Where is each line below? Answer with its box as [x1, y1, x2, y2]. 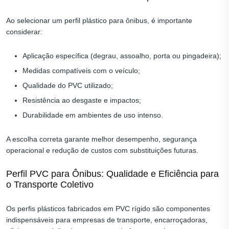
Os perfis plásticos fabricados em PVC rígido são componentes [6, 204, 210, 213]
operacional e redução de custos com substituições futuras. [6, 146, 198, 155]
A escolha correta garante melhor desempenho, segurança [6, 135, 197, 144]
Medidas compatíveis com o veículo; [22, 66, 140, 75]
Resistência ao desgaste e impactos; [22, 96, 141, 105]
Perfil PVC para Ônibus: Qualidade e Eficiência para [6, 169, 219, 179]
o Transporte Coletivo [6, 179, 94, 190]
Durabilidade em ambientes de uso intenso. [22, 111, 163, 120]
